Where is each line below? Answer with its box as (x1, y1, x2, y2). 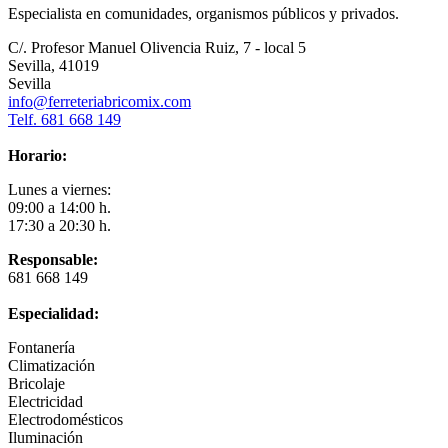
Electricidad (8, 393, 83, 411)
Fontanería (8, 339, 75, 357)
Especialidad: (8, 305, 99, 323)
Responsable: (8, 251, 98, 269)
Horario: (8, 147, 67, 165)
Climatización (8, 357, 95, 375)
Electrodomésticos (8, 411, 123, 429)
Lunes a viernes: (8, 181, 111, 199)
